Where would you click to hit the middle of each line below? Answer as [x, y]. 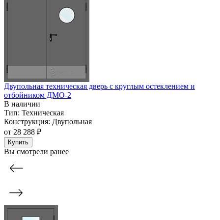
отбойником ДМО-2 [38, 95]
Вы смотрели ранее [36, 152]
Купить [18, 142]
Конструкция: [27, 122]
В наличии [22, 104]
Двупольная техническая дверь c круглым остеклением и [99, 86]
